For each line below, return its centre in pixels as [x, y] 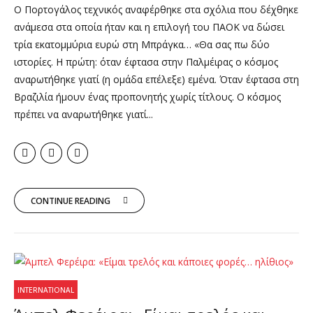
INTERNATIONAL [46, 290]
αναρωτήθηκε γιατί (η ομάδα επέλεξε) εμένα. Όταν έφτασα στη [156, 79]
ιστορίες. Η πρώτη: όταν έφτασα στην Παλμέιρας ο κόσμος [146, 61]
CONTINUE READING [71, 201]
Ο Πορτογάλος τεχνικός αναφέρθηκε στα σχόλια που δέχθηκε [156, 9]
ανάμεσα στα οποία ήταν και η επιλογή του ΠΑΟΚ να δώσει [149, 27]
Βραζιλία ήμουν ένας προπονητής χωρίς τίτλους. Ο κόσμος [147, 96]
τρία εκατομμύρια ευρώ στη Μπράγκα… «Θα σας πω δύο [142, 44]
